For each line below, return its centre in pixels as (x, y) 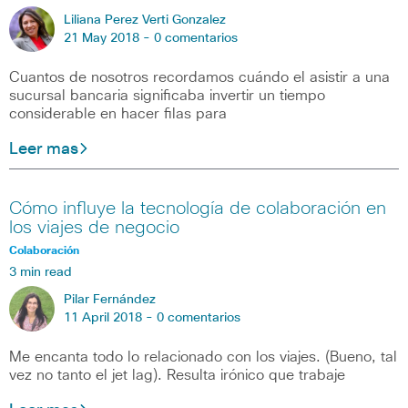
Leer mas (44, 150)
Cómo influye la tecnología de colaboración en (198, 208)
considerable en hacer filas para (118, 114)
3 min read (41, 272)
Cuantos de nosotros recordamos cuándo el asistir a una (199, 78)
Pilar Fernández (110, 299)
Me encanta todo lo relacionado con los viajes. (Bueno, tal (203, 357)
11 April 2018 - (110, 317)
